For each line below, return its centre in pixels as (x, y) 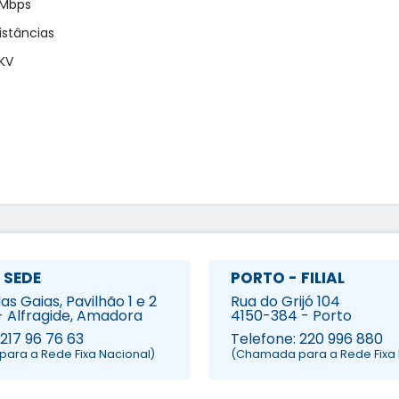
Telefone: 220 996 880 (307, 338)
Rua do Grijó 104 (285, 301)
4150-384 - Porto (291, 315)
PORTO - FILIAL (288, 278)
